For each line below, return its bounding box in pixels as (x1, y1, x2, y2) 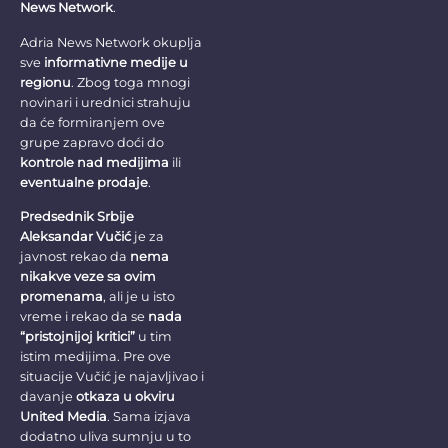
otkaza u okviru (76, 389, 175, 404)
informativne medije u (44, 54, 188, 70)
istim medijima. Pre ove (20, 349, 171, 364)
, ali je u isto (103, 289, 175, 304)
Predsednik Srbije (20, 209, 134, 224)
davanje (20, 389, 76, 404)
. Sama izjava (107, 409, 191, 424)
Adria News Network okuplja (20, 34, 202, 50)
